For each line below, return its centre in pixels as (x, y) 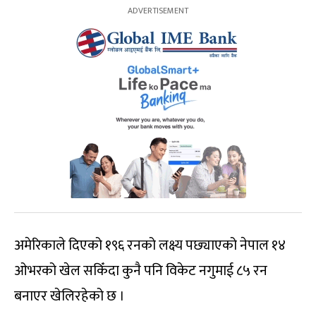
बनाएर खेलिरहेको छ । (69, 297)
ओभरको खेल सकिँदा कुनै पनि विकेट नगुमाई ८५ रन (141, 271)
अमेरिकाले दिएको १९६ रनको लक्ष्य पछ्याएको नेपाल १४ (150, 246)
